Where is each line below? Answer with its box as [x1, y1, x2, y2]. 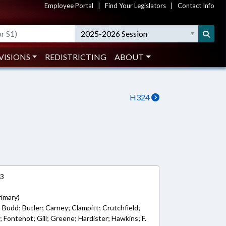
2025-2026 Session [81, 29, 148, 38]
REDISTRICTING [45, 52, 107, 62]
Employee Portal [44, 2, 93, 10]
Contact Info [178, 2, 214, 10]
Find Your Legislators [105, 2, 166, 10]
